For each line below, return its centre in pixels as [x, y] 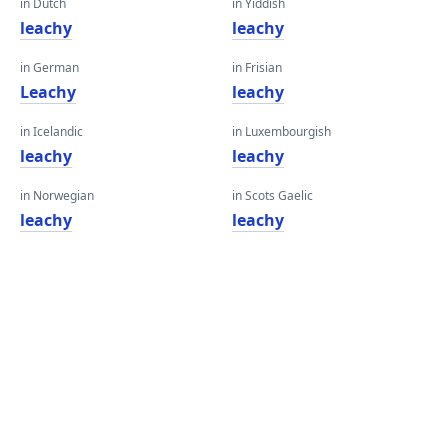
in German [49, 67]
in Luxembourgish [281, 131]
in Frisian [257, 67]
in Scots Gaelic [272, 195]
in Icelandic [51, 131]
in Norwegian [57, 195]
